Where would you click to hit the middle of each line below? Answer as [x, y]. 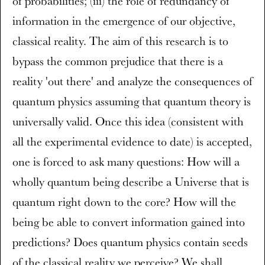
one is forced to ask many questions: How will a [126, 161]
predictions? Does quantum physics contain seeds [130, 242]
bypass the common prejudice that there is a [118, 61]
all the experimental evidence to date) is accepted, [132, 141]
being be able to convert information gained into [129, 222]
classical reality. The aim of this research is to [120, 41]
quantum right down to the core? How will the [124, 202]
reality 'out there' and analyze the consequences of [132, 81]
